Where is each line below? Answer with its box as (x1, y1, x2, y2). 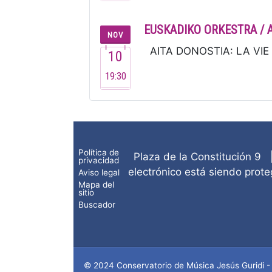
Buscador (78, 199, 116, 209)
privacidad (78, 155, 120, 166)
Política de (78, 148, 120, 158)
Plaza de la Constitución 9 (133, 150, 261, 163)
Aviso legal (78, 168, 120, 178)
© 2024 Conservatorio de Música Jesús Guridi (83, 260, 264, 270)
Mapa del (78, 179, 115, 189)
